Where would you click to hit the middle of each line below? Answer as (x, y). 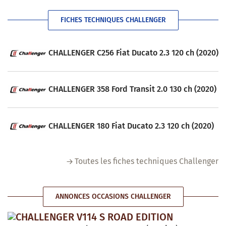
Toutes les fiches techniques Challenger (147, 161)
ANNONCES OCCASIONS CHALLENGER (113, 196)
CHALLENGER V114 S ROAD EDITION (94, 217)
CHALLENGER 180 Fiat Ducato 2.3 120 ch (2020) (131, 126)
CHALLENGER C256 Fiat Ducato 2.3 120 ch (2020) (133, 53)
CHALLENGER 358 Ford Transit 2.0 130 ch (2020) (132, 89)
